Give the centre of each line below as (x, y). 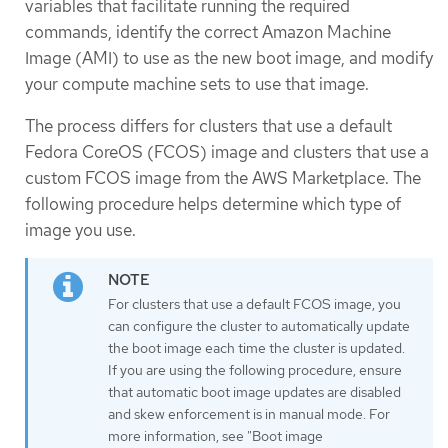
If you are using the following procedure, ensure (255, 369)
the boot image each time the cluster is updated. (256, 347)
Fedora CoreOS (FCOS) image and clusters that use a (227, 151)
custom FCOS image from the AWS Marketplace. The (223, 177)
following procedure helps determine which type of (213, 203)
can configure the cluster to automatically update (259, 325)
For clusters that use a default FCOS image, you (254, 303)
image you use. (80, 229)
